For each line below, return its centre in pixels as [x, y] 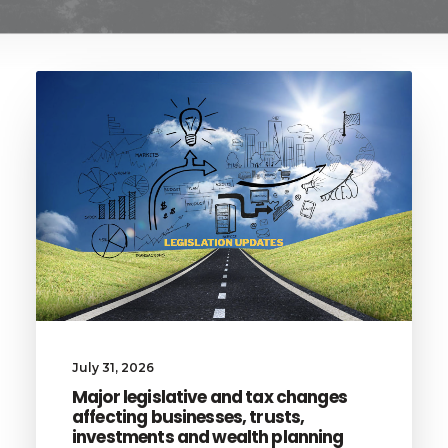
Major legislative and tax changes [209, 396]
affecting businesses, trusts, [188, 416]
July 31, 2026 [113, 367]
